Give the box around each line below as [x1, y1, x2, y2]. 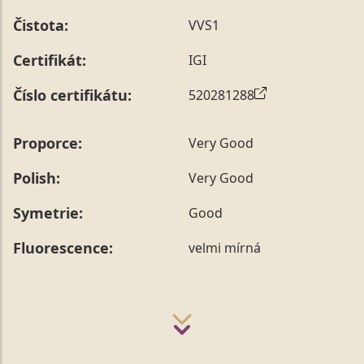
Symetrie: [13, 202, 83, 223]
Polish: [13, 167, 60, 188]
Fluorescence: [13, 237, 113, 258]
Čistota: [13, 15, 68, 35]
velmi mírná [188, 239, 261, 258]
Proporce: [13, 132, 82, 153]
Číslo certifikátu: [13, 84, 132, 105]
